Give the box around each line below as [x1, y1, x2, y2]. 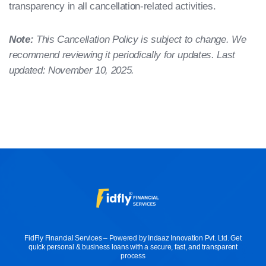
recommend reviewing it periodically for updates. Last [9, 49, 235, 61]
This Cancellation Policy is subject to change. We [33, 34, 246, 45]
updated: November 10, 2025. [9, 65, 134, 76]
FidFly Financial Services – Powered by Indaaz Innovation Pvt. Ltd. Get [24, 234, 242, 243]
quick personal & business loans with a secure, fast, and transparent [28, 243, 237, 252]
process [121, 252, 145, 261]
